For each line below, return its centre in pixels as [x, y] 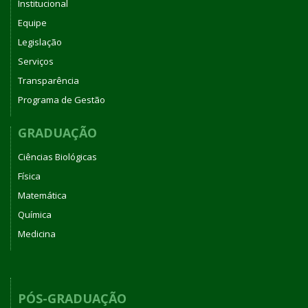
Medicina [37, 233]
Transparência [48, 81]
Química [35, 214]
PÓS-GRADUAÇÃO [72, 298]
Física [29, 176]
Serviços [36, 62]
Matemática [42, 195]
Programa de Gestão [62, 100]
